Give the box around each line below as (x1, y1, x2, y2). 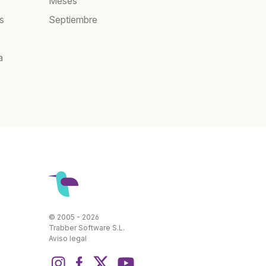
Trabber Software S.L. (49, 223, 125, 233)
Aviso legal (49, 234, 87, 243)
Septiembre (49, 14, 97, 26)
